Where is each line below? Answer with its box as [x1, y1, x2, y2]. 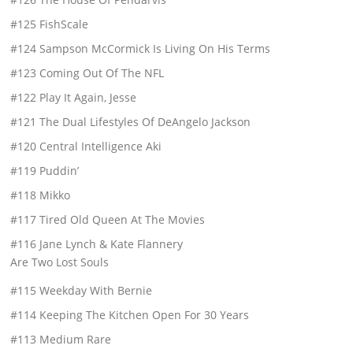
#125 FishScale [10, 16, 89, 32]
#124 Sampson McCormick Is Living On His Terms [10, 40, 271, 56]
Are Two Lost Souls [10, 254, 110, 269]
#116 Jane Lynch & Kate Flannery [10, 236, 184, 251]
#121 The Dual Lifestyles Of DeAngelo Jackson [10, 113, 251, 129]
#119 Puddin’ [10, 162, 80, 178]
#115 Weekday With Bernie [10, 282, 153, 298]
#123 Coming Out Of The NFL [10, 65, 165, 80]
